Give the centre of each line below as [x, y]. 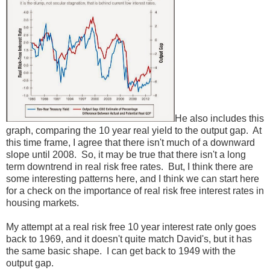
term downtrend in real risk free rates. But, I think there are [130, 166]
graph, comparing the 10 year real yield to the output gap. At [134, 130]
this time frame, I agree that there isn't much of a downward [130, 142]
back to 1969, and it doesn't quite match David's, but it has [129, 239]
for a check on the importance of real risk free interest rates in [135, 190]
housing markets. [42, 202]
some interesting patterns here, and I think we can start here [133, 178]
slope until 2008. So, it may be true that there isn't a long [126, 154]
